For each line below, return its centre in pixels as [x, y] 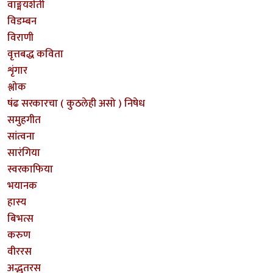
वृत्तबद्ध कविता [35, 55]
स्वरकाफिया [30, 170]
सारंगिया [24, 153]
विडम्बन [22, 22]
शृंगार [17, 71]
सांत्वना [21, 137]
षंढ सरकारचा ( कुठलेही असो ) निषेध [76, 104]
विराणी [20, 38]
